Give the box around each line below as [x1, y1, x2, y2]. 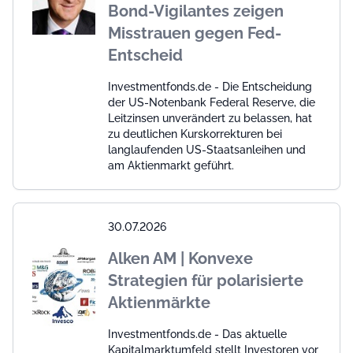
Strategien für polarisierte [108, 270, 303, 290]
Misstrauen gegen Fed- [108, 23, 281, 43]
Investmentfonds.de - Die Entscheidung [108, 80, 312, 93]
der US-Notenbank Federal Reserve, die [108, 95, 315, 109]
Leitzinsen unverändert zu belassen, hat [108, 111, 312, 124]
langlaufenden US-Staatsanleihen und [108, 143, 306, 156]
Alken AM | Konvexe [108, 248, 253, 268]
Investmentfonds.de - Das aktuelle [108, 327, 287, 340]
